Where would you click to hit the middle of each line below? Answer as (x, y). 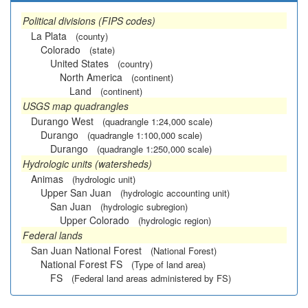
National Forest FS (81, 264)
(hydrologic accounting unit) (175, 193)
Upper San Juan (76, 192)
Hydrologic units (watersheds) (87, 164)
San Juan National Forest (86, 250)
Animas (47, 179)
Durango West (62, 121)
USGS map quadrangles (76, 106)
